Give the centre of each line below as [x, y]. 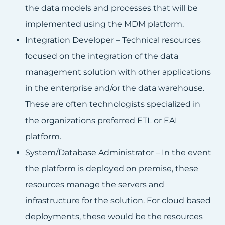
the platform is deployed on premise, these [112, 169]
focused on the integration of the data [102, 56]
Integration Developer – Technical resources [113, 40]
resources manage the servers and [95, 185]
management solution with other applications [118, 72]
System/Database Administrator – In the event [118, 153]
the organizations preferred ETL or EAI [101, 121]
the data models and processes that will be [111, 8]
